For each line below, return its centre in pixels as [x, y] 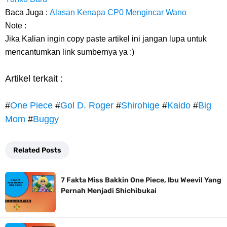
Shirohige [140, 105]
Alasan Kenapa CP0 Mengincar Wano [118, 12]
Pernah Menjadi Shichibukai [109, 191]
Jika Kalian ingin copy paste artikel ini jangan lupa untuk [106, 39]
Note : [17, 26]
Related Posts [37, 150]
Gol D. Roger [87, 105]
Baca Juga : [27, 12]
